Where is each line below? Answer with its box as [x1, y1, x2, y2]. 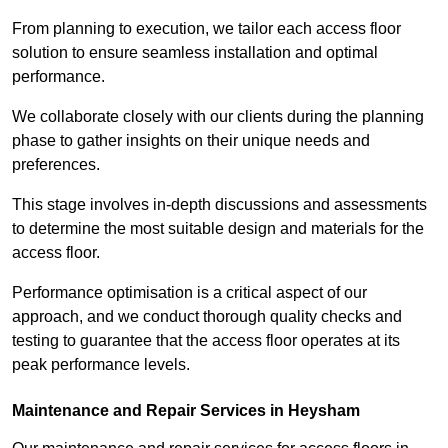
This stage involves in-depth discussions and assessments [12, 196, 427, 214]
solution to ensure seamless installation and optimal [12, 44, 378, 62]
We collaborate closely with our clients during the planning [12, 108, 424, 126]
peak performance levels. [12, 356, 190, 374]
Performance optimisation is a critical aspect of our [12, 284, 367, 302]
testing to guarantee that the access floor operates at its [12, 332, 400, 350]
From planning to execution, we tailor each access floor [12, 20, 401, 38]
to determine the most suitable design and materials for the [12, 220, 424, 238]
